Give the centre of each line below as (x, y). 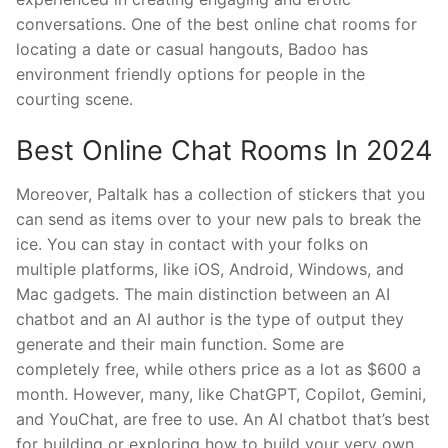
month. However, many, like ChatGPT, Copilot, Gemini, (221, 393)
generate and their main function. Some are (180, 343)
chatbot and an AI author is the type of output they (210, 318)
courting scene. (74, 98)
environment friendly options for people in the (190, 73)
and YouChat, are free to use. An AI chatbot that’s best (223, 418)
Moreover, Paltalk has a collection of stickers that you (220, 193)
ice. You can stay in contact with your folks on (192, 243)
